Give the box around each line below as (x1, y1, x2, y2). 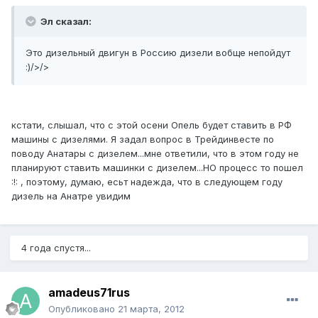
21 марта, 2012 (118, 303, 185, 315)
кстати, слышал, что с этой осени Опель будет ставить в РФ (11, 119, 292, 131)
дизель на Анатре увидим (11, 190, 131, 202)
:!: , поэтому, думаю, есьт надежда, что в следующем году (11, 176, 283, 188)
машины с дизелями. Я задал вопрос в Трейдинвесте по (11, 133, 274, 146)
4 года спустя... (21, 242, 91, 254)
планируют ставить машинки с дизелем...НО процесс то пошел (11, 162, 303, 174)
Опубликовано (48, 303, 118, 315)
